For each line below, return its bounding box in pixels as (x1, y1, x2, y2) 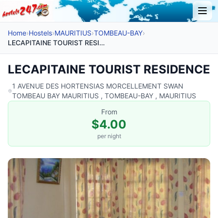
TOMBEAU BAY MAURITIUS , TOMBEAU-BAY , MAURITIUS (12, 91, 196, 100)
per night (97, 132, 121, 140)
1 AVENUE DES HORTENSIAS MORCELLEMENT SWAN (12, 81, 183, 90)
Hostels (29, 28, 52, 37)
